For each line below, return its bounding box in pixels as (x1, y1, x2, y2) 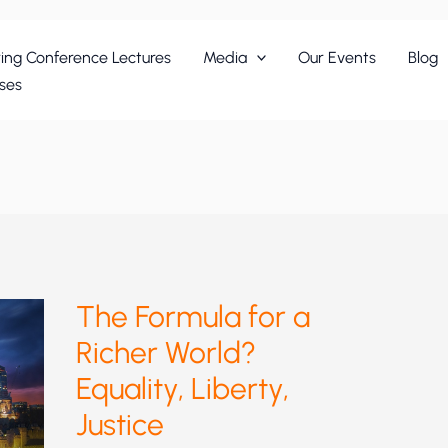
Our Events (298, 47, 377, 67)
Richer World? (76, 334, 256, 372)
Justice (76, 406, 164, 444)
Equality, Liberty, (76, 370, 289, 408)
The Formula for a (76, 298, 310, 336)
